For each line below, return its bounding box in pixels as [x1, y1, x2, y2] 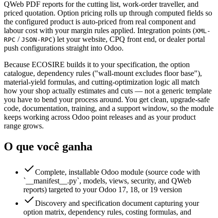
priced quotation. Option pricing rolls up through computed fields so [4, 9, 212, 18]
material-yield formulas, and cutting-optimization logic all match [4, 78, 200, 87]
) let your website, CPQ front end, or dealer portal [53, 35, 205, 44]
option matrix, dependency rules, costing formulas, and [23, 208, 191, 216]
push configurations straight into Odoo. [4, 44, 124, 53]
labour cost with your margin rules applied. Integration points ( [4, 26, 195, 35]
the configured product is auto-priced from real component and [4, 18, 196, 26]
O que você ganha [4, 140, 92, 153]
